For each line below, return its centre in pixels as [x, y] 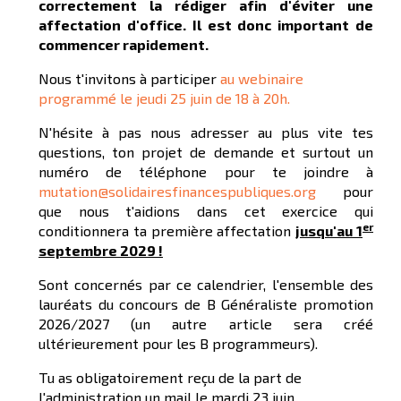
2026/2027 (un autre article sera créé [206, 324]
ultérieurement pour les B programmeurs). [178, 344]
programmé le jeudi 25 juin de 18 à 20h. [164, 98]
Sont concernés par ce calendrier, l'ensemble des [206, 285]
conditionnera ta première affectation [167, 231]
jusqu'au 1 [329, 231]
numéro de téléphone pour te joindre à [206, 172]
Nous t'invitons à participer [129, 79]
